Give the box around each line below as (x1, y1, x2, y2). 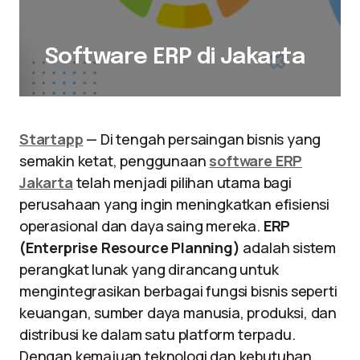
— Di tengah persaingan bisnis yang (86, 129, 321, 149)
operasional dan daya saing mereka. (19, 216, 264, 235)
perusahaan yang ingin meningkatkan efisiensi (19, 194, 330, 214)
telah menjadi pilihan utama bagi (72, 173, 292, 192)
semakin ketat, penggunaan (19, 151, 210, 170)
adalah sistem (239, 238, 337, 257)
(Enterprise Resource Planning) (19, 238, 240, 257)
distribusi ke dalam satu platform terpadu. (19, 325, 296, 344)
